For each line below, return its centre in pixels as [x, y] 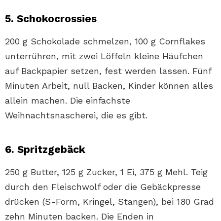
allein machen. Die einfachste [68, 101]
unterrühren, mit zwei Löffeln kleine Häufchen [104, 56]
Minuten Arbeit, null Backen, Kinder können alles [109, 86]
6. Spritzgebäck [45, 149]
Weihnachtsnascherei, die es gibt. [76, 115]
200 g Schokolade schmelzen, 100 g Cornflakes [105, 41]
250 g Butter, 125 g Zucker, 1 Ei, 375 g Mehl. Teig [106, 172]
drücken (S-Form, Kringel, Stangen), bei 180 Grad [110, 202]
